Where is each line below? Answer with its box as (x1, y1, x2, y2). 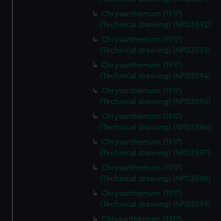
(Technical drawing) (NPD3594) (100, 72, 211, 80)
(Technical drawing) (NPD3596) (100, 123, 211, 131)
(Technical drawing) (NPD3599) (100, 200, 211, 208)
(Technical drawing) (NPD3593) (100, 46, 211, 54)
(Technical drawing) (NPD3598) (100, 175, 211, 183)
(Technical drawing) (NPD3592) (100, 21, 211, 29)
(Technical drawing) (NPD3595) (100, 98, 211, 106)
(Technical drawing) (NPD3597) (100, 149, 211, 157)
